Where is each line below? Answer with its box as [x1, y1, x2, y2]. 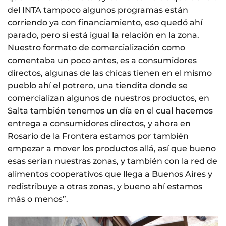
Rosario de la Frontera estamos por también [8, 131, 189, 141]
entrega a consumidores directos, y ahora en [8, 118, 191, 128]
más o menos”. [8, 194, 68, 204]
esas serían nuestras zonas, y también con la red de [8, 156, 217, 166]
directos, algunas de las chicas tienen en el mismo [8, 68, 212, 78]
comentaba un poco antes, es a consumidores [8, 55, 197, 65]
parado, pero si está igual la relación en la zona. [8, 30, 199, 40]
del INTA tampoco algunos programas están [8, 5, 188, 15]
